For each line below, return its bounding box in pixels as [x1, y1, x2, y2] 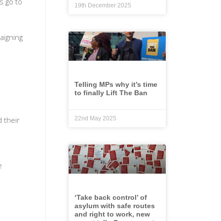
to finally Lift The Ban [74, 88, 147, 97]
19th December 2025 [74, 1, 131, 9]
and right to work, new [74, 210, 150, 219]
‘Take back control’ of [74, 193, 147, 202]
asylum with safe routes [74, 202, 155, 210]
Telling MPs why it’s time [74, 80, 157, 88]
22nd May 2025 [74, 114, 116, 122]
